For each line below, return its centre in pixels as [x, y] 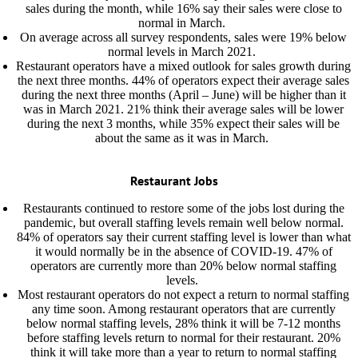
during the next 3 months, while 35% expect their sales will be [183, 123]
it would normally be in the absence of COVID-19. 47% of [183, 251]
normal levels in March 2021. [183, 52]
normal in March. [183, 23]
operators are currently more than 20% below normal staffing [183, 266]
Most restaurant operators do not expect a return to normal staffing [183, 294]
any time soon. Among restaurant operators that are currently [183, 309]
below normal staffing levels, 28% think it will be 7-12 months [183, 323]
